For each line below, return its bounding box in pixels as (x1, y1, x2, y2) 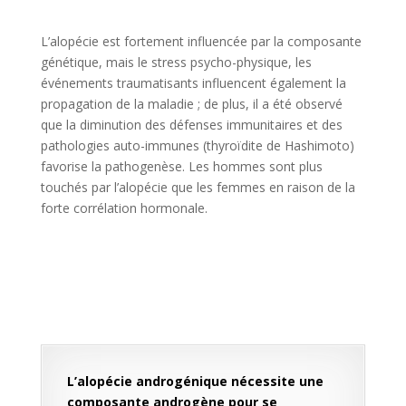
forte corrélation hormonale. (40, 198, 208, 217)
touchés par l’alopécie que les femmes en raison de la (40, 178, 355, 196)
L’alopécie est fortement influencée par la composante (40, 32, 362, 50)
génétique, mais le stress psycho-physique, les (40, 53, 312, 71)
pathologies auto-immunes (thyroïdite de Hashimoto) (40, 136, 354, 154)
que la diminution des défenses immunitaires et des (40, 115, 343, 133)
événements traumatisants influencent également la (40, 73, 346, 92)
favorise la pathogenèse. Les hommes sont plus (40, 157, 323, 175)
